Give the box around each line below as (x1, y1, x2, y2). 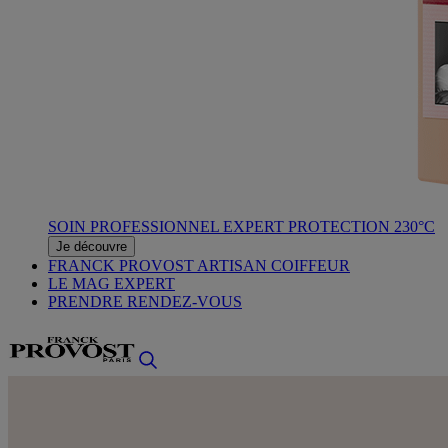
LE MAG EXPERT (48, 275, 175, 292)
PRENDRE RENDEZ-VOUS (48, 293, 242, 310)
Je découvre (56, 239, 127, 254)
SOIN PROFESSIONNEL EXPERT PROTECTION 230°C (48, 218, 435, 235)
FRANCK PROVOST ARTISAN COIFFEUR (48, 257, 350, 274)
